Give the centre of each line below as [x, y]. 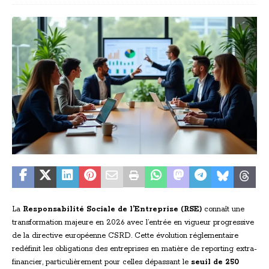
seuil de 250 [215, 262]
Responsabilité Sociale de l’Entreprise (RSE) [112, 210]
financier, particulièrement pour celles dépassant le [101, 262]
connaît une [223, 210]
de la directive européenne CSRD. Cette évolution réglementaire [125, 236]
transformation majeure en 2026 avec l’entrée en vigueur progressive [133, 223]
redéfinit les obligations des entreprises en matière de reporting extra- [134, 249]
